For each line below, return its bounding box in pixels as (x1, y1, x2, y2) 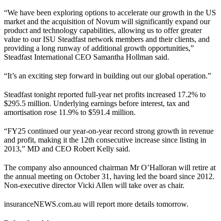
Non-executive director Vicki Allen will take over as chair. (4, 181, 184, 189)
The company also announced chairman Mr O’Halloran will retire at (4, 163, 216, 172)
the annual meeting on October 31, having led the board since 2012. (4, 172, 215, 181)
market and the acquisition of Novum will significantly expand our (4, 17, 210, 26)
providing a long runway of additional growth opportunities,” (4, 43, 194, 52)
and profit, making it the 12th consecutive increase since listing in (4, 135, 206, 144)
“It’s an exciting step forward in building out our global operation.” (4, 71, 211, 80)
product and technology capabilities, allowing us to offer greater (4, 26, 202, 35)
